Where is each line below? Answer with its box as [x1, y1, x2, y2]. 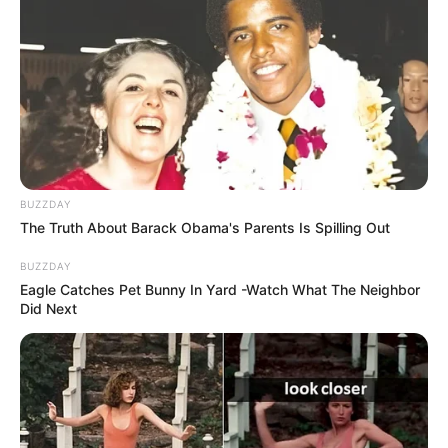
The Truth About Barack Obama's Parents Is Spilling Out [20, 219, 390, 237]
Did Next [20, 300, 77, 318]
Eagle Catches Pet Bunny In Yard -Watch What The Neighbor [20, 281, 420, 299]
